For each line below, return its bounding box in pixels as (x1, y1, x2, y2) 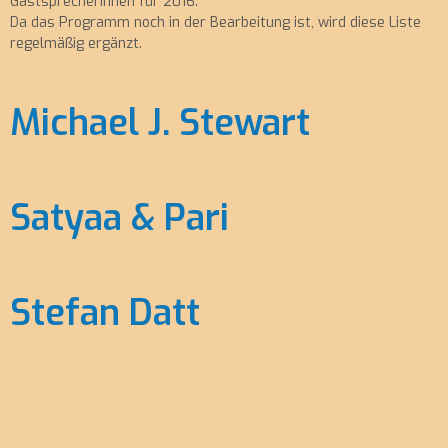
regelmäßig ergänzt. (10, 34, 142, 53)
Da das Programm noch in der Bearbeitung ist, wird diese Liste (10, 13, 421, 32)
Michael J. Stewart (10, 99, 310, 147)
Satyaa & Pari (10, 194, 229, 242)
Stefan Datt (10, 289, 200, 337)
